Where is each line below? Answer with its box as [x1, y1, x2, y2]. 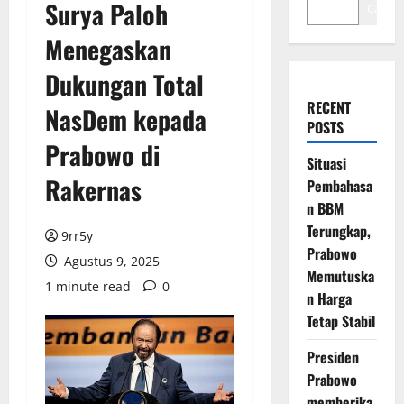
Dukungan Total [45, 66, 204, 103]
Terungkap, [306, 220, 371, 242]
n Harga [306, 288, 352, 309]
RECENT [306, 96, 351, 118]
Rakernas [45, 171, 142, 208]
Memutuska [306, 265, 374, 287]
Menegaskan [45, 31, 171, 68]
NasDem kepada [45, 101, 207, 138]
